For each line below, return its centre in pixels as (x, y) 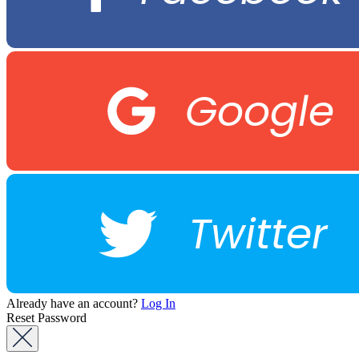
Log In (158, 303)
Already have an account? (74, 303)
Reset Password (46, 317)
